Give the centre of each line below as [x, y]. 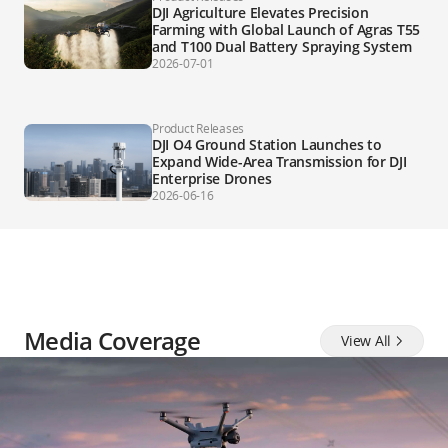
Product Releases [198, 128]
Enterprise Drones [212, 178]
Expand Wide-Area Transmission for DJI [279, 161]
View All [366, 341]
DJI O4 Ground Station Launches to [267, 144]
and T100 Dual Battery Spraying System [282, 46]
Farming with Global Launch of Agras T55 [286, 29]
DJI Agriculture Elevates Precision [260, 12]
